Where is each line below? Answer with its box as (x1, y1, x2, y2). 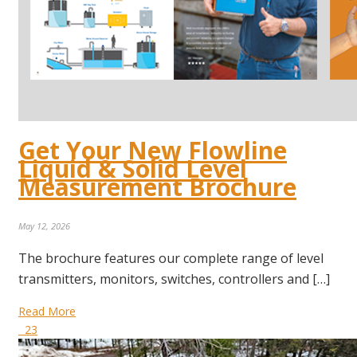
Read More (18, 303, 76, 319)
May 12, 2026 (18, 219, 70, 232)
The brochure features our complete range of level (18, 249, 324, 267)
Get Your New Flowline (18, 133, 287, 167)
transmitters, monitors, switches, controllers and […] (18, 269, 330, 288)
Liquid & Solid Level (18, 151, 247, 185)
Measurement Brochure (18, 170, 296, 203)
